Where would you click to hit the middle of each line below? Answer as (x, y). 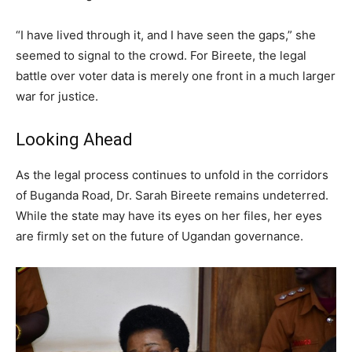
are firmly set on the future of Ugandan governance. (159, 236)
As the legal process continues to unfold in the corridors (172, 174)
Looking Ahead (74, 139)
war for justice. (57, 96)
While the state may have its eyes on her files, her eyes (169, 215)
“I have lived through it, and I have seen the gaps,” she (166, 35)
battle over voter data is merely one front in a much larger (176, 75)
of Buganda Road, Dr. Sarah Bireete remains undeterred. (172, 195)
